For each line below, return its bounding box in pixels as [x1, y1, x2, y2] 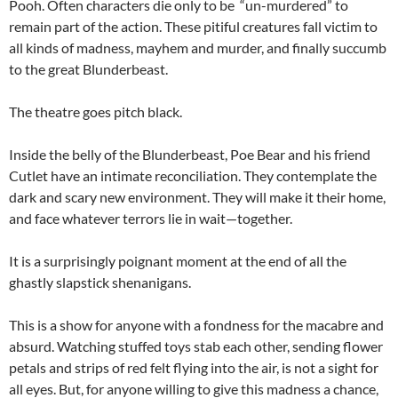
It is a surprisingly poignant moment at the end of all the [9, 252, 346, 270]
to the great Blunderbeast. [9, 60, 168, 78]
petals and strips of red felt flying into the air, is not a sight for [9, 359, 378, 377]
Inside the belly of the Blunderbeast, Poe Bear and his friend [9, 146, 370, 163]
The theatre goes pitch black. [9, 103, 182, 121]
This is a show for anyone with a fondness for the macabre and [9, 316, 384, 334]
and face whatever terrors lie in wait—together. [9, 210, 292, 227]
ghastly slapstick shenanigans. [9, 274, 191, 291]
